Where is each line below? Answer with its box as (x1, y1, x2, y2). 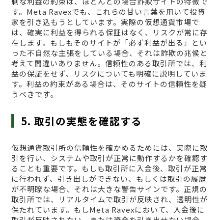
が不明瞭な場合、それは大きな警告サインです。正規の (11, 184, 207, 194)
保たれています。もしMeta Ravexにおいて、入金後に (11, 204, 205, 215)
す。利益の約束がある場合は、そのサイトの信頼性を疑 (11, 79, 207, 89)
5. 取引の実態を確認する (21, 113, 142, 129)
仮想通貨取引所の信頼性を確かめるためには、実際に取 (11, 142, 208, 153)
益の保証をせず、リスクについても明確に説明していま (11, 68, 207, 79)
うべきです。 (11, 89, 58, 100)
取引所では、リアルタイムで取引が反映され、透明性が (11, 194, 208, 205)
